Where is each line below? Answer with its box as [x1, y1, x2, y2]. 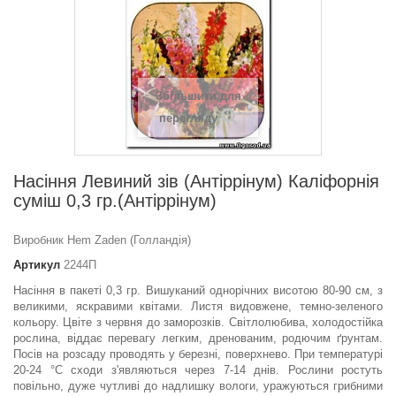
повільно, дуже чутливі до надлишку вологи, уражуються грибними [13, 379, 383, 393]
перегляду [158, 111, 217, 126]
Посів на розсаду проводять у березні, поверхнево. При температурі [13, 347, 383, 362]
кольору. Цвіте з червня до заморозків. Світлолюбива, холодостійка [13, 316, 383, 330]
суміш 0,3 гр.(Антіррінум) [13, 191, 217, 211]
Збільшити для [155, 89, 241, 103]
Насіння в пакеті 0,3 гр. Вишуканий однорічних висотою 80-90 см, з [13, 284, 383, 298]
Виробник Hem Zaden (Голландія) [13, 233, 191, 247]
